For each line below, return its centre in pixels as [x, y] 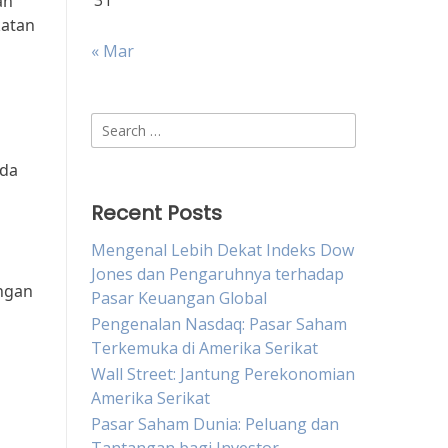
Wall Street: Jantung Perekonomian [223, 374]
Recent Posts [156, 213]
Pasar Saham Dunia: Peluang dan [215, 424]
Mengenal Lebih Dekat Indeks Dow [222, 250]
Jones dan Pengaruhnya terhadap [217, 274]
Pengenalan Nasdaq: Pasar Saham [219, 324]
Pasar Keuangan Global [179, 298]
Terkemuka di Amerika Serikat [204, 348]
